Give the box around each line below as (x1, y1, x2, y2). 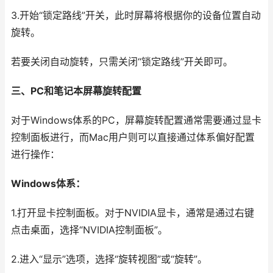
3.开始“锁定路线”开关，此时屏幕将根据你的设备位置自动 (11, 10, 261, 21)
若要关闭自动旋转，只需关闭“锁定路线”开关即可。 (11, 56, 233, 68)
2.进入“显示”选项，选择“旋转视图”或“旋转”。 (11, 253, 207, 265)
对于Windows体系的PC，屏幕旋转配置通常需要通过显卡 (11, 115, 261, 126)
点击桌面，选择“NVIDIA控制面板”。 (11, 224, 168, 236)
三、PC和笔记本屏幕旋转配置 (11, 85, 141, 97)
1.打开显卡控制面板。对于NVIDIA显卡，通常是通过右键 (11, 207, 254, 219)
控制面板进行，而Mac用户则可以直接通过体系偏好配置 (11, 132, 255, 143)
